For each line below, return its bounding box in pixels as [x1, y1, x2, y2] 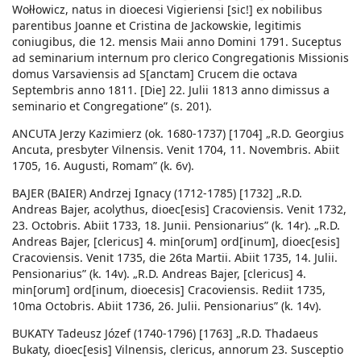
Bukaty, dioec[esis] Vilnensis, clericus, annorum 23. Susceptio [12, 342, 343, 358]
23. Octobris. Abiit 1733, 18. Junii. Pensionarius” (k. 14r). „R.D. [12, 218, 340, 234]
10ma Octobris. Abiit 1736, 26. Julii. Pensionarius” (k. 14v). [12, 298, 322, 314]
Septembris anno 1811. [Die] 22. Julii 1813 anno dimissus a [12, 82, 330, 98]
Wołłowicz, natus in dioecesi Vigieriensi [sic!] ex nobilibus [12, 2, 322, 18]
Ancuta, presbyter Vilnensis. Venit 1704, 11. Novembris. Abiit [12, 142, 339, 158]
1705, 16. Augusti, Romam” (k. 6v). [12, 158, 194, 174]
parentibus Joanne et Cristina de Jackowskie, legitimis [12, 18, 301, 34]
